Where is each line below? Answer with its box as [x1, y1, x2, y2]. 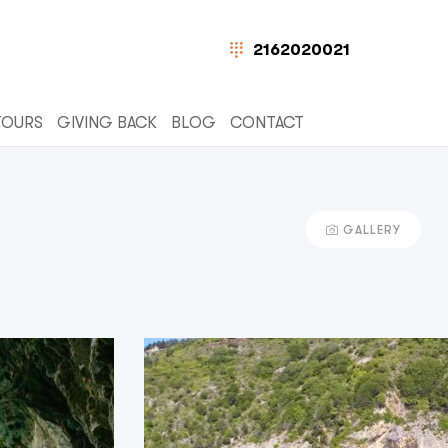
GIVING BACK [56, 114, 157, 132]
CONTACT [229, 114, 304, 132]
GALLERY [343, 223, 401, 238]
